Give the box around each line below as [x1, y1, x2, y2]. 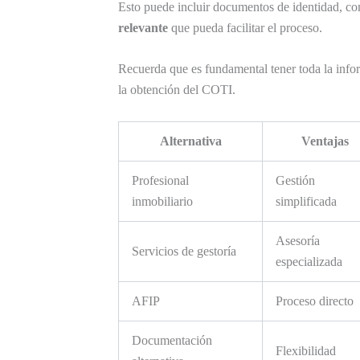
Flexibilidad [276, 344, 336, 358]
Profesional [132, 174, 189, 188]
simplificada [276, 194, 337, 209]
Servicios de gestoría [132, 244, 236, 259]
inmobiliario [132, 194, 193, 209]
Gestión [276, 174, 315, 188]
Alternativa [159, 134, 222, 149]
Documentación [132, 333, 212, 348]
